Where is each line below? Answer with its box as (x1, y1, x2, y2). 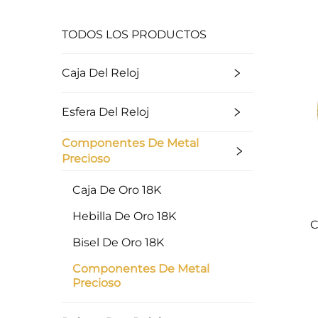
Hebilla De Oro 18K (72, 209, 176, 224)
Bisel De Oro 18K (72, 236, 164, 250)
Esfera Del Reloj (62, 105, 149, 119)
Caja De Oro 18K (72, 183, 161, 197)
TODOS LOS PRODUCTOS (62, 28, 207, 42)
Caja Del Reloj (62, 66, 139, 80)
